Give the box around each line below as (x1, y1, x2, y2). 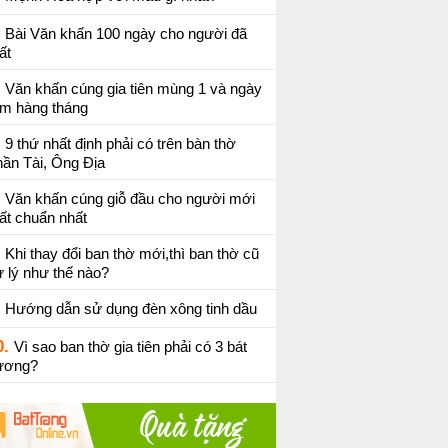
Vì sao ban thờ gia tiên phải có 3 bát (14, 338, 247, 355)
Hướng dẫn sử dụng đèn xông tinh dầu (5, 300, 257, 317)
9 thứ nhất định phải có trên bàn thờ (5, 135, 236, 152)
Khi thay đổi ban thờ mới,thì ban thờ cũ (5, 245, 259, 262)
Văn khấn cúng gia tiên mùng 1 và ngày (5, 80, 262, 97)
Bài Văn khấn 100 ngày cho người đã (5, 25, 247, 42)
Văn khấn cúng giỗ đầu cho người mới (5, 190, 255, 207)
